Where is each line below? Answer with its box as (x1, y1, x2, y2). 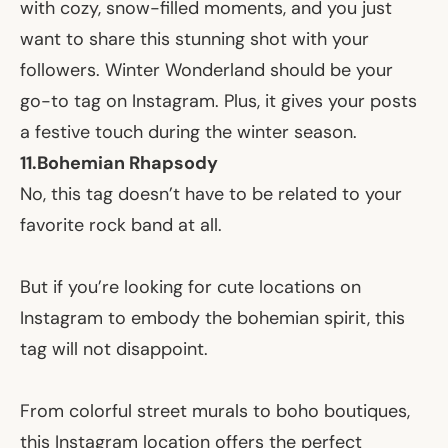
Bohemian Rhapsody (37, 150, 218, 175)
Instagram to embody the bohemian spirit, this (20, 305, 405, 330)
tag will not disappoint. (20, 336, 208, 361)
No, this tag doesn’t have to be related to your (20, 181, 402, 206)
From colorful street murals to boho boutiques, (20, 398, 410, 423)
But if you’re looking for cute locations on (20, 274, 361, 299)
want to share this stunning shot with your (20, 26, 369, 51)
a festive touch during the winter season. (20, 119, 357, 144)
